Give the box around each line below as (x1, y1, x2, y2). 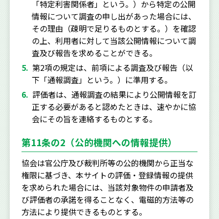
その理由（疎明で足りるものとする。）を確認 (31, 22, 196, 34)
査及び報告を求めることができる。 (31, 47, 157, 59)
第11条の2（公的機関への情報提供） (22, 135, 177, 149)
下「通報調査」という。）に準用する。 (31, 74, 172, 86)
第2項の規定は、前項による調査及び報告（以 (32, 62, 193, 73)
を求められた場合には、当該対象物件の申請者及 (22, 181, 194, 193)
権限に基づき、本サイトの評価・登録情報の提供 (22, 169, 193, 181)
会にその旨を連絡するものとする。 (31, 113, 157, 125)
